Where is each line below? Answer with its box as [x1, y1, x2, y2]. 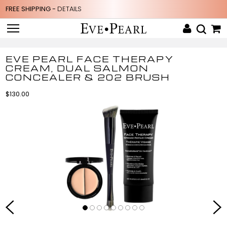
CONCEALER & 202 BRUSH [6, 71, 171, 83]
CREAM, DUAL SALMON [6, 62, 149, 73]
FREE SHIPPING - [6, 4, 58, 14]
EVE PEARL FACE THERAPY [6, 53, 174, 64]
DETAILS [57, 4, 82, 14]
